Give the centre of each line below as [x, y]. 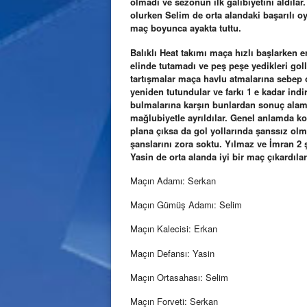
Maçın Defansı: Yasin [172, 253]
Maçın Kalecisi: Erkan [174, 229]
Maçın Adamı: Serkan [173, 180]
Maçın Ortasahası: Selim [179, 277]
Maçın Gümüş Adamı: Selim [186, 205]
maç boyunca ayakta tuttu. [186, 28]
